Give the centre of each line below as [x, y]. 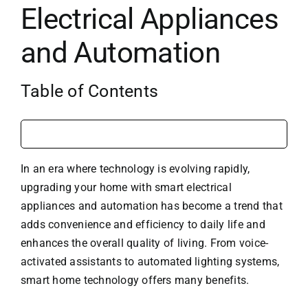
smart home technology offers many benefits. [135, 280]
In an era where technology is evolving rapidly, [135, 169]
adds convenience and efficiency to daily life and [143, 225]
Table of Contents [89, 91]
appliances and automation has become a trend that [151, 206]
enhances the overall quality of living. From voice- [144, 243]
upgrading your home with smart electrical [126, 188]
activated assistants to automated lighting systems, [150, 262]
